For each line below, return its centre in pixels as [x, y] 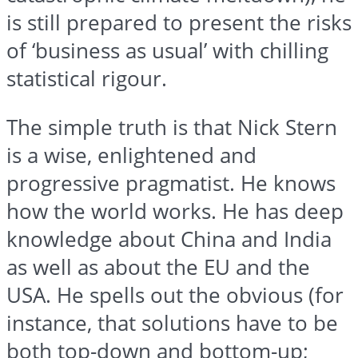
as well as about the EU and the [158, 267]
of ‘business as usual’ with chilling [167, 51]
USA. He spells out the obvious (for [175, 295]
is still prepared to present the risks [179, 23]
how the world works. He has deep [175, 211]
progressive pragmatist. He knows [171, 183]
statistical [54, 79]
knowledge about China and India [169, 239]
